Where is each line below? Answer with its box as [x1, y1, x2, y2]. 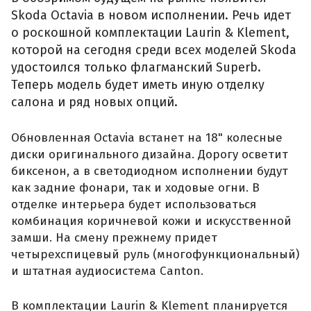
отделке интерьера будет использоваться [11, 197, 256, 212]
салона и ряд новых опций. [11, 94, 178, 110]
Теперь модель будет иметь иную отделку [11, 77, 264, 93]
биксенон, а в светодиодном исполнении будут [11, 164, 288, 179]
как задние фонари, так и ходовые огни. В [11, 180, 260, 196]
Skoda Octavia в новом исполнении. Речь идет [11, 8, 291, 24]
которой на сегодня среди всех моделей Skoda [11, 42, 296, 58]
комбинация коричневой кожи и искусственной [11, 214, 292, 229]
